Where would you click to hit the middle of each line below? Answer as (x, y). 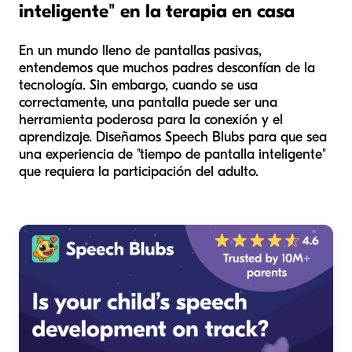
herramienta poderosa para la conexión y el (151, 120)
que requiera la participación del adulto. (139, 172)
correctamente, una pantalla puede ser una (148, 103)
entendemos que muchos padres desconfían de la (167, 68)
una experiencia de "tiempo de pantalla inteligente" (172, 155)
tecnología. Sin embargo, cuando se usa (138, 86)
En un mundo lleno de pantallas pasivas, (140, 51)
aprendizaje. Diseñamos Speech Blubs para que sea (173, 137)
